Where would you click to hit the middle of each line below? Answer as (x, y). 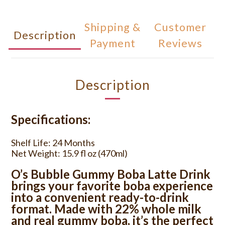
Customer (180, 27)
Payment (113, 43)
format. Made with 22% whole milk (106, 209)
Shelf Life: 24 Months (53, 143)
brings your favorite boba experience (112, 186)
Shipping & (113, 27)
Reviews (180, 43)
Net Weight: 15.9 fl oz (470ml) (69, 153)
